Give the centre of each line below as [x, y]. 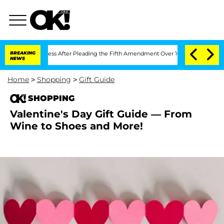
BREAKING [23, 53]
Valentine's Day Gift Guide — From [101, 114]
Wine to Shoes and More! [76, 126]
